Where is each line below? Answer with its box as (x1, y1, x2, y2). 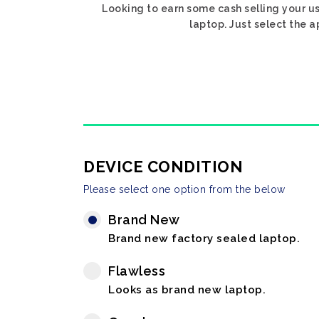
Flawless (108, 263, 165, 278)
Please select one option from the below (83, 184, 286, 195)
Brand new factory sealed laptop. (108, 232, 300, 245)
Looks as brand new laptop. (108, 283, 266, 296)
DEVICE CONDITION (83, 157, 243, 176)
